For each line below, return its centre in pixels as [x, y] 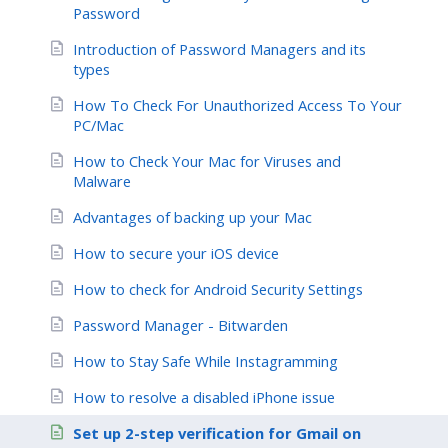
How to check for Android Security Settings [218, 289]
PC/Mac [98, 125]
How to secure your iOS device [176, 253]
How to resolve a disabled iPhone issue [204, 397]
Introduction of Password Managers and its [219, 49]
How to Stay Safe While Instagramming [205, 361]
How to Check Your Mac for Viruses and [207, 161]
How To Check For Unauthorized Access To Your [237, 105]
